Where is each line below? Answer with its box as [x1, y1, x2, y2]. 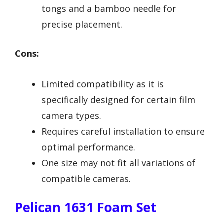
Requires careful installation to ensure [41, 125, 205, 138]
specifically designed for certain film [41, 94, 195, 106]
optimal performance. [41, 141, 135, 153]
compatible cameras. [41, 173, 131, 185]
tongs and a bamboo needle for [41, 2, 176, 14]
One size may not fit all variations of [41, 157, 195, 169]
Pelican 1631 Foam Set [15, 198, 156, 217]
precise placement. [41, 18, 122, 30]
